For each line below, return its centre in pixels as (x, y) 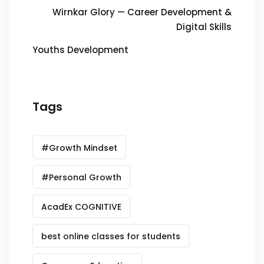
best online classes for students (111, 236)
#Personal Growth (81, 177)
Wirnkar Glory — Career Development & (142, 12)
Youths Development (80, 50)
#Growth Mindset (79, 148)
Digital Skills (204, 27)
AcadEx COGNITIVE (81, 207)
